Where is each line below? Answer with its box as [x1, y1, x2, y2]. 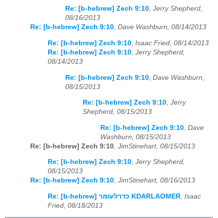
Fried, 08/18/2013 [48, 202, 103, 210]
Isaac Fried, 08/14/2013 [135, 39, 209, 47]
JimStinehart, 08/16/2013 [118, 177, 195, 184]
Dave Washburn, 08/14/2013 [118, 23, 206, 31]
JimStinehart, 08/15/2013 [118, 142, 195, 150]
